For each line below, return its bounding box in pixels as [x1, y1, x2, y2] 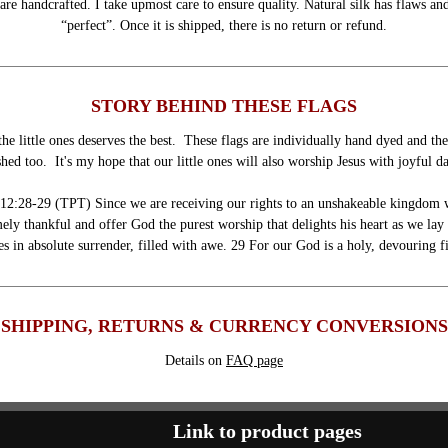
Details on [165, 352, 226, 368]
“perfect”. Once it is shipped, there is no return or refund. [61, 17, 387, 33]
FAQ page [226, 352, 283, 368]
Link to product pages [173, 419, 362, 442]
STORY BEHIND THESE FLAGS [91, 95, 357, 116]
